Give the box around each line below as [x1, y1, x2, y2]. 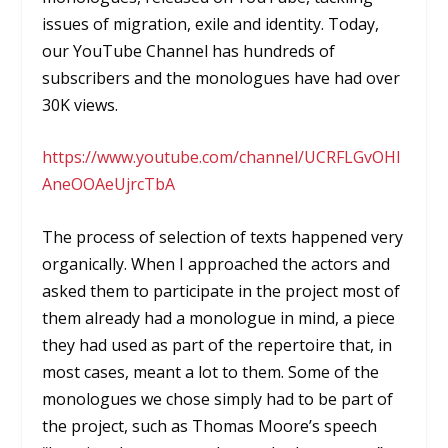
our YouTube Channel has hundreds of [42, 39, 336, 62]
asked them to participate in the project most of [42, 279, 401, 302]
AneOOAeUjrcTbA [42, 173, 176, 196]
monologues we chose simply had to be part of [42, 387, 394, 410]
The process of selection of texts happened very [42, 225, 404, 248]
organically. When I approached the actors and [42, 252, 391, 275]
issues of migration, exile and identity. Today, [42, 12, 380, 35]
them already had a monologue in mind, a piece [42, 306, 396, 329]
